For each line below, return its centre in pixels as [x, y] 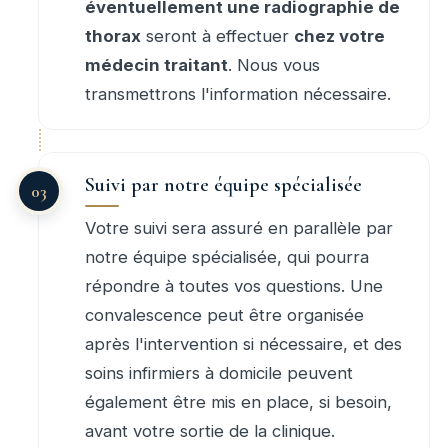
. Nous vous [274, 65]
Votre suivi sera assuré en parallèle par [239, 228]
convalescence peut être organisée [224, 315]
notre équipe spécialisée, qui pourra [227, 257]
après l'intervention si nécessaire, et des [243, 344]
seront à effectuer [217, 36]
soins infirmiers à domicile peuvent [219, 373]
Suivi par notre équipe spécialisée [223, 185]
